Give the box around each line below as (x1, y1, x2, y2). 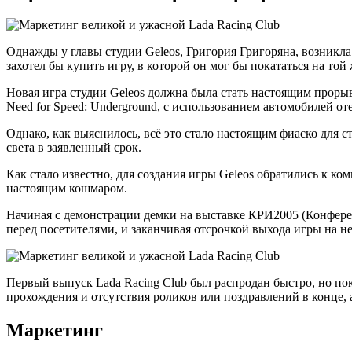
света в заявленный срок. (6, 141, 141, 155)
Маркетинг (6, 320, 103, 341)
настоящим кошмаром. (6, 181, 127, 196)
